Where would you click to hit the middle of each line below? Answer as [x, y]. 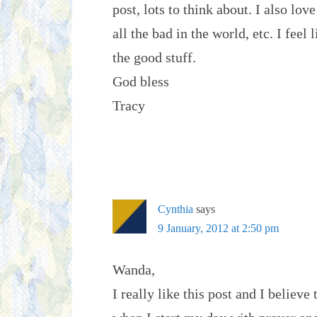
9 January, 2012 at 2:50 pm [218, 228]
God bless [141, 81]
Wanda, [134, 270]
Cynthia [175, 209]
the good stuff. [154, 57]
